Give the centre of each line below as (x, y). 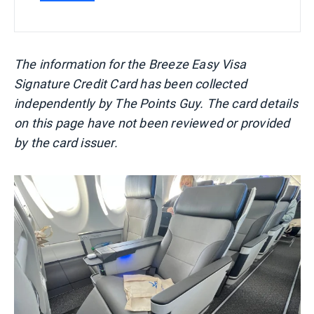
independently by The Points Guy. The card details (156, 104)
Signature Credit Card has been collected (131, 84)
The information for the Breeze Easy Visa (130, 64)
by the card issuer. (66, 143)
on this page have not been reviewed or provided (152, 123)
